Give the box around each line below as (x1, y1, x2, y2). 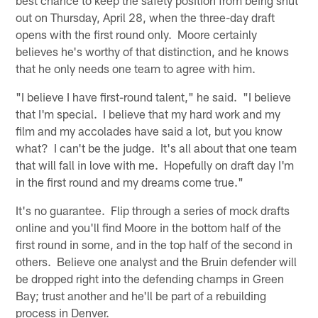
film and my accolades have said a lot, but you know (16, 123, 283, 138)
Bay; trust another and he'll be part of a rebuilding (16, 287, 267, 302)
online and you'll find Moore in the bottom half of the (16, 219, 282, 234)
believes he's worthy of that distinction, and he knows (16, 43, 290, 58)
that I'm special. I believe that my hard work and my (16, 106, 281, 121)
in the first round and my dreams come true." (16, 174, 244, 189)
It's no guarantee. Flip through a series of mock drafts (16, 202, 290, 217)
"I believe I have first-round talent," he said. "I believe (16, 89, 292, 104)
